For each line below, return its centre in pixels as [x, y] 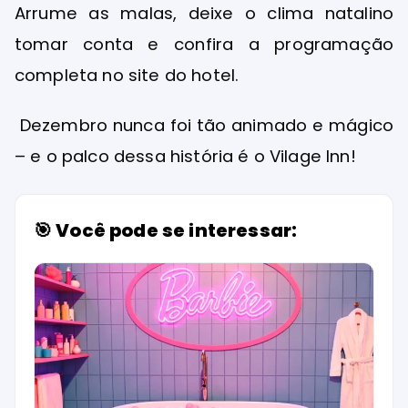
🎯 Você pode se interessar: [166, 230]
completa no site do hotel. [127, 75]
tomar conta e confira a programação [204, 44]
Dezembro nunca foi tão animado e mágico [204, 125]
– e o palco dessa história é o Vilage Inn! [185, 156]
